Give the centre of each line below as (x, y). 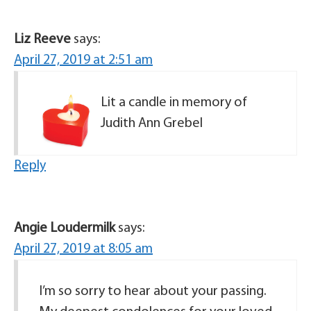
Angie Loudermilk (65, 229)
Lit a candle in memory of (174, 103)
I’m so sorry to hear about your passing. (153, 292)
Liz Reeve (42, 40)
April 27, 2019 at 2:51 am (83, 61)
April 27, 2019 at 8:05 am (83, 250)
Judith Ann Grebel (152, 124)
